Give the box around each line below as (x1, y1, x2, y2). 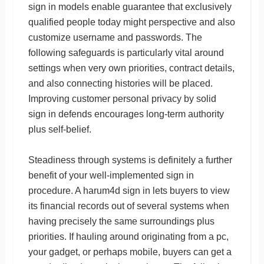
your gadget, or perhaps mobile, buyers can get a (28, 246, 232, 257)
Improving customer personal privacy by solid (28, 93, 216, 104)
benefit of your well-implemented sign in (28, 170, 194, 180)
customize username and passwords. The (28, 32, 202, 42)
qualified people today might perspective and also (28, 16, 235, 27)
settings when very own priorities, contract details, (28, 62, 235, 73)
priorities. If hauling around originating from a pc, (28, 231, 229, 242)
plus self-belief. (28, 124, 91, 134)
